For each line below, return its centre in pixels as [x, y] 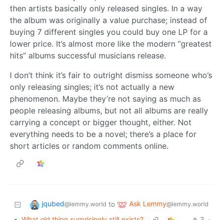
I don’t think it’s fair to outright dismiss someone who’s [111, 75]
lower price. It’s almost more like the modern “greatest [111, 44]
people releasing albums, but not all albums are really [109, 111]
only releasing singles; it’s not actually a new [92, 87]
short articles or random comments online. [89, 146]
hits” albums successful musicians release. [88, 56]
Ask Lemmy [148, 204]
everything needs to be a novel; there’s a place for [103, 134]
